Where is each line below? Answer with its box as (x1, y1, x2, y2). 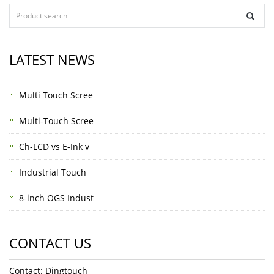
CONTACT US (9, 234, 91, 252)
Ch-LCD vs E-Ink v (19, 141, 89, 152)
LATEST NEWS (9, 50, 95, 68)
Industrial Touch (19, 166, 86, 178)
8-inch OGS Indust (19, 192, 94, 204)
